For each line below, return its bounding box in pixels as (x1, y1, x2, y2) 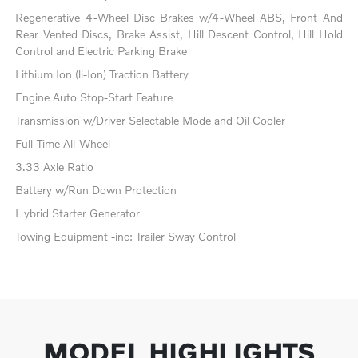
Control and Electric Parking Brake (15, 44, 188, 58)
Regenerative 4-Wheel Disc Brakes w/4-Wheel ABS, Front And (15, 10, 343, 25)
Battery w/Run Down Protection (15, 183, 177, 197)
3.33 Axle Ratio (15, 160, 94, 174)
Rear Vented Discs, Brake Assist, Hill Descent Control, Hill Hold (15, 27, 343, 42)
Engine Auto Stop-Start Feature (15, 90, 173, 105)
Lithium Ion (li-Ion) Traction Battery (15, 67, 189, 82)
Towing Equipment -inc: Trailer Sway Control (15, 229, 237, 244)
